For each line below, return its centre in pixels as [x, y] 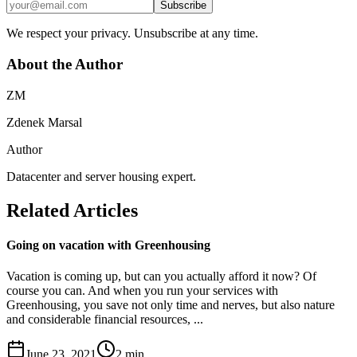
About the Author [65, 65]
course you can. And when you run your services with [142, 291]
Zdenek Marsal [44, 122]
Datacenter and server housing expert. [101, 176]
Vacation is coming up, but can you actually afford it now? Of [161, 277]
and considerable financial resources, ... [105, 320]
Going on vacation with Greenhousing [108, 245]
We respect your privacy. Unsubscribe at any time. [132, 33]
